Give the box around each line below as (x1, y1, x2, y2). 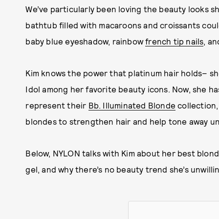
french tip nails (145, 36, 204, 46)
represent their (25, 100, 88, 110)
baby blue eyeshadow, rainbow (25, 36, 146, 46)
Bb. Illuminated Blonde (88, 100, 175, 110)
